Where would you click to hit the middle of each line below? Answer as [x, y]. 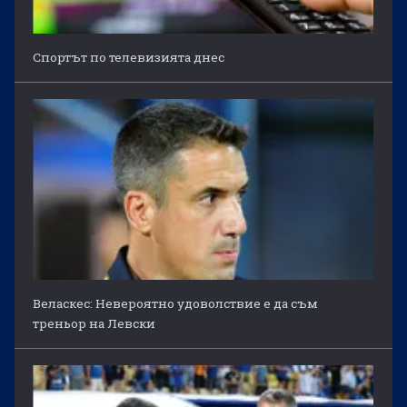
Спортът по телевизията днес [129, 58]
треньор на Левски [94, 324]
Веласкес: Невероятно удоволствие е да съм [176, 304]
